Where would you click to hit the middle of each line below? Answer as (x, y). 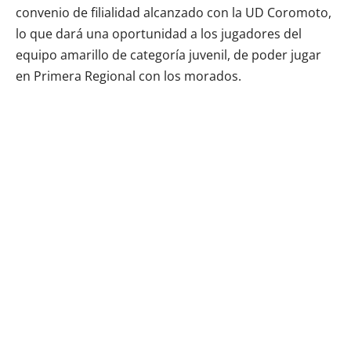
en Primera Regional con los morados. (128, 76)
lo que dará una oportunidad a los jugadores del (159, 34)
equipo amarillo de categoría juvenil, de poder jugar (168, 55)
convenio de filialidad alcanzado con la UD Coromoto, (174, 13)
